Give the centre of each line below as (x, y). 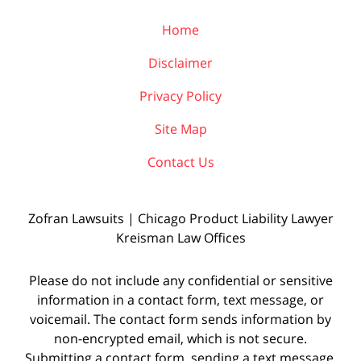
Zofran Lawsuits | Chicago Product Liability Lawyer (180, 218)
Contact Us (180, 162)
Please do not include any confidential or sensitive (180, 280)
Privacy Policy (180, 95)
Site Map (180, 129)
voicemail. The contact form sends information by (180, 319)
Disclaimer (180, 62)
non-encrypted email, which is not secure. (180, 338)
